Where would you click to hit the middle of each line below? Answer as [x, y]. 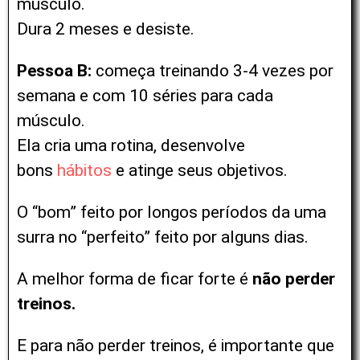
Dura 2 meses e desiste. [106, 29]
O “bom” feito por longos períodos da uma [172, 212]
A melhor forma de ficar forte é [135, 278]
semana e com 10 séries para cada [145, 95]
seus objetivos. [233, 170]
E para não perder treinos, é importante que [176, 345]
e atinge [147, 170]
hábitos [86, 170]
